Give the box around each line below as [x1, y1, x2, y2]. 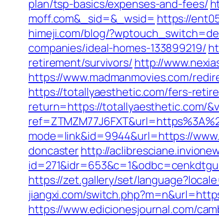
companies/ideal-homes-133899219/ [28, 41, 206, 55]
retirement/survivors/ [28, 55, 132, 70]
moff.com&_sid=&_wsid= [28, 11, 155, 26]
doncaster [28, 143, 79, 158]
